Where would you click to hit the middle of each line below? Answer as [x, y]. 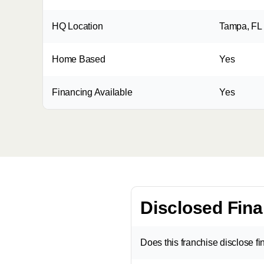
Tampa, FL [241, 26]
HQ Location [77, 26]
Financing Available [92, 92]
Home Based [79, 59]
